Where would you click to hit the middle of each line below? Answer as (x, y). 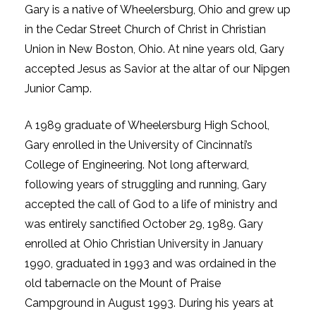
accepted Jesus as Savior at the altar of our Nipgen (157, 68)
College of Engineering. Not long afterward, (137, 164)
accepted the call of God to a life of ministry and (151, 204)
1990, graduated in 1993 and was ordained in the (150, 263)
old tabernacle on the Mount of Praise (123, 283)
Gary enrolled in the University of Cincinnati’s (139, 145)
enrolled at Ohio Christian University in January (144, 243)
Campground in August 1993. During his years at (149, 303)
